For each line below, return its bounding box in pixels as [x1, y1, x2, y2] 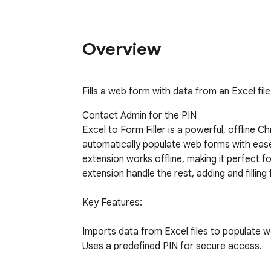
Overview [82, 38, 161, 60]
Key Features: [82, 197, 142, 209]
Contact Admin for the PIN [82, 109, 197, 122]
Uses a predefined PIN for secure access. [82, 240, 262, 253]
